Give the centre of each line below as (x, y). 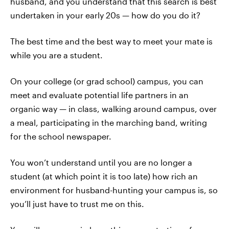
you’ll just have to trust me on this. (77, 204)
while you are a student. (56, 55)
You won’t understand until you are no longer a (101, 162)
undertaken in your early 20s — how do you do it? (105, 15)
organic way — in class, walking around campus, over (113, 109)
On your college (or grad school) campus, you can (107, 81)
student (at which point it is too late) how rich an (104, 176)
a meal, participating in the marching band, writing (109, 122)
